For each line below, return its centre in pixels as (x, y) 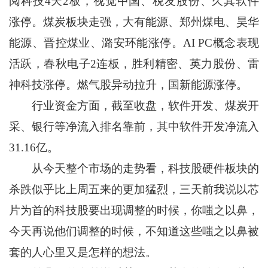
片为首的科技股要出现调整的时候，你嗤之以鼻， (134, 211)
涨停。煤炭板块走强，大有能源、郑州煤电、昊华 (134, 22)
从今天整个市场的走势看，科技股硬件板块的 (134, 169)
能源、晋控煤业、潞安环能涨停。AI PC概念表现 (134, 43)
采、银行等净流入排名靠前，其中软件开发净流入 (134, 127)
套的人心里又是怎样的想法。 (83, 252)
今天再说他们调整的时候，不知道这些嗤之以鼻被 (134, 232)
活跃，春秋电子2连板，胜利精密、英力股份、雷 (134, 64)
